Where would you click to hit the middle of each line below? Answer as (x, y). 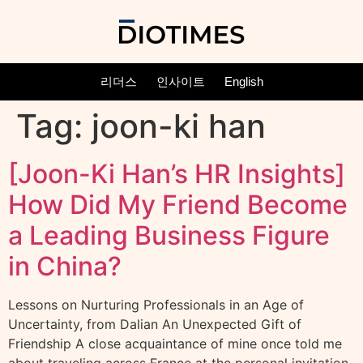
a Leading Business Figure (169, 235)
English (243, 81)
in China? (65, 266)
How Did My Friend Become (178, 205)
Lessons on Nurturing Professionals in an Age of (156, 305)
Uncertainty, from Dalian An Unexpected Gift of (155, 324)
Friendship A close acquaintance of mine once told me (175, 344)
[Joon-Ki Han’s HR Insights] (177, 174)
